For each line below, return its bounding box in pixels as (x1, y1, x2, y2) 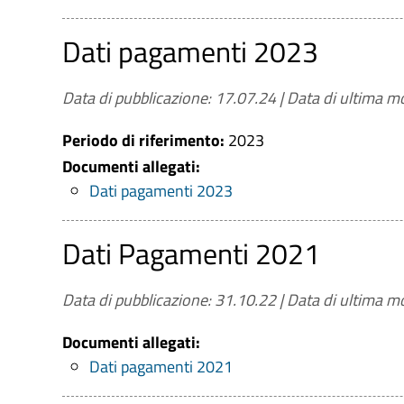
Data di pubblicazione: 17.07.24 (62, 86, 276, 110)
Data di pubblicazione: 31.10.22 (62, 288, 276, 312)
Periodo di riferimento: (62, 128, 228, 152)
